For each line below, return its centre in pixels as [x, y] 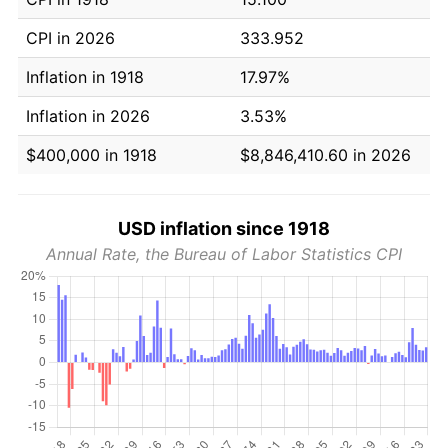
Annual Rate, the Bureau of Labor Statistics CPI [224, 253]
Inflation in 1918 [85, 76]
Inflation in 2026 [88, 115]
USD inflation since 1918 [224, 228]
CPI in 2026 [70, 37]
